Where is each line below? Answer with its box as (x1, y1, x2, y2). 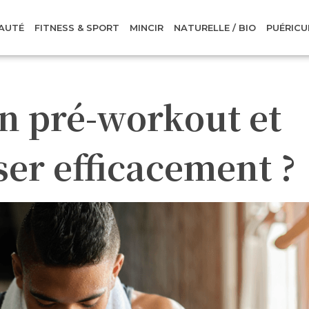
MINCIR (130, 22, 164, 33)
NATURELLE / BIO (174, 22, 257, 33)
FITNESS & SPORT (34, 22, 120, 33)
